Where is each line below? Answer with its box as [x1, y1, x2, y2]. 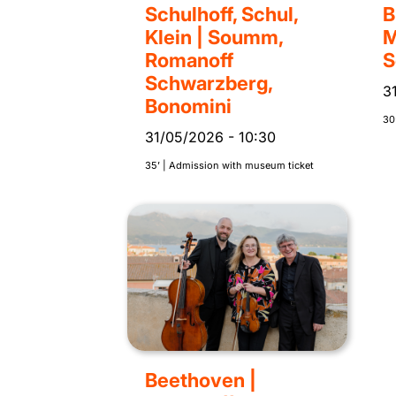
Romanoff [145, 49, 233, 72]
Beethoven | [145, 369, 256, 392]
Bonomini [145, 95, 232, 118]
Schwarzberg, [145, 72, 272, 95]
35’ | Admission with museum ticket [145, 159, 314, 172]
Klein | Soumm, [145, 26, 283, 49]
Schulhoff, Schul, [145, 3, 298, 27]
